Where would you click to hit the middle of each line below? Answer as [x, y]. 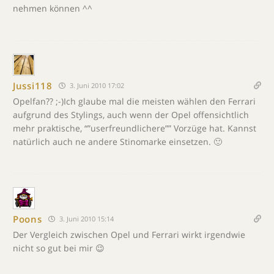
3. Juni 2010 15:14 [85, 219]
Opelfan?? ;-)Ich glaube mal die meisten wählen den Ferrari [134, 101]
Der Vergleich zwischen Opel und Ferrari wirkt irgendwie [129, 235]
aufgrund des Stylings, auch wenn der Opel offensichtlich [131, 115]
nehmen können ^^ [53, 8]
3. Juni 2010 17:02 [96, 85]
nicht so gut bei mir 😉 [59, 248]
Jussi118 [33, 85]
